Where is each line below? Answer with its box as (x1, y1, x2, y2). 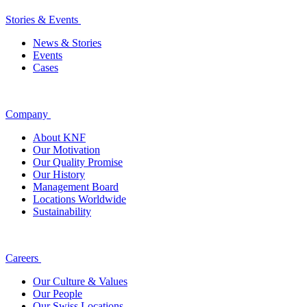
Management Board (33, 181, 119, 193)
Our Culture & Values (33, 275, 127, 288)
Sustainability (33, 206, 91, 218)
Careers (5, 252, 38, 265)
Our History (33, 169, 85, 181)
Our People (33, 288, 82, 300)
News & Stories (33, 37, 101, 49)
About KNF (33, 132, 86, 144)
